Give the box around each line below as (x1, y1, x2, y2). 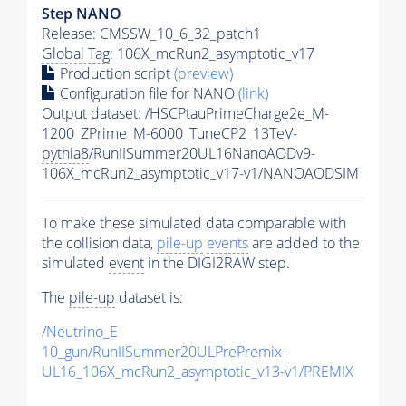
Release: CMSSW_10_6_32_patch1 (42, 24, 261, 44)
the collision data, (42, 233, 157, 254)
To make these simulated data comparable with (42, 213, 346, 234)
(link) (238, 83, 268, 104)
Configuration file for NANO (56, 83, 238, 104)
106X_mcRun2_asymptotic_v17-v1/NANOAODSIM (42, 163, 359, 184)
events (207, 233, 248, 254)
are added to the (248, 233, 360, 254)
